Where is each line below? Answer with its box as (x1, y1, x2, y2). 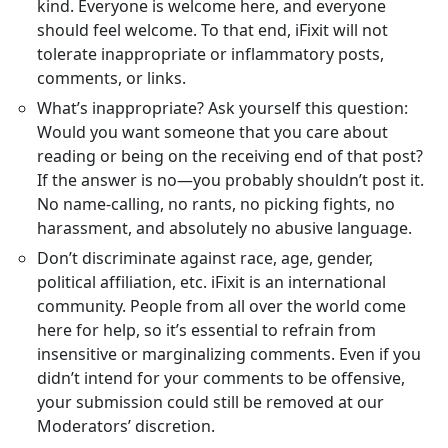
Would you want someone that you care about (37, 121, 389, 144)
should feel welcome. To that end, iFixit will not (37, 19, 389, 42)
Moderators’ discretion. (37, 415, 216, 438)
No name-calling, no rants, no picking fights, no (37, 193, 396, 216)
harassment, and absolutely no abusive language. (37, 217, 413, 240)
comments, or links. (37, 67, 187, 90)
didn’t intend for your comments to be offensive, (37, 367, 406, 390)
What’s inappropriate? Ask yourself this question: (37, 97, 409, 120)
